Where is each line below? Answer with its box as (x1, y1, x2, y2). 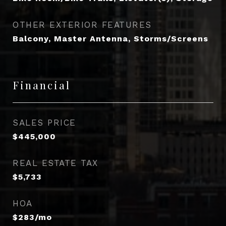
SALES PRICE (13, 117, 76, 128)
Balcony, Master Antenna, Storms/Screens (13, 33, 208, 43)
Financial (13, 77, 71, 92)
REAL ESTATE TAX (13, 157, 98, 168)
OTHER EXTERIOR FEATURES (13, 19, 152, 30)
